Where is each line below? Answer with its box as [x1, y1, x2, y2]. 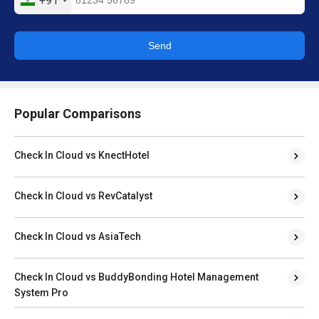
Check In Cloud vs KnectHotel [14, 149, 150, 161]
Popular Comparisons [14, 105, 141, 121]
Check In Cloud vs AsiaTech [14, 230, 141, 242]
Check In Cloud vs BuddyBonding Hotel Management [14, 271, 258, 283]
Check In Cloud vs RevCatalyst [14, 189, 152, 202]
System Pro [14, 286, 68, 298]
